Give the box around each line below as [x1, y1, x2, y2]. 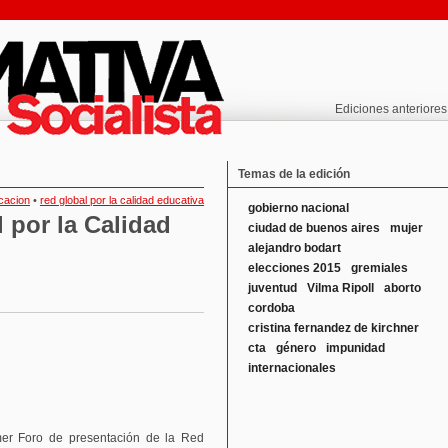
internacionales [248, 361, 336, 375]
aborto [384, 281, 421, 295]
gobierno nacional [248, 201, 349, 215]
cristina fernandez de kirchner [248, 321, 419, 335]
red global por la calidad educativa [40, 194, 204, 206]
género [276, 341, 316, 355]
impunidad [326, 341, 385, 355]
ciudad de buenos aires [248, 221, 380, 235]
